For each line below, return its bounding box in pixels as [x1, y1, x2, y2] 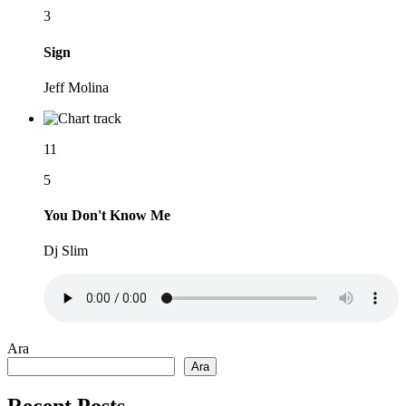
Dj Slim [43, 243, 88, 259]
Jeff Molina [43, 79, 109, 95]
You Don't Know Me [43, 208, 170, 224]
